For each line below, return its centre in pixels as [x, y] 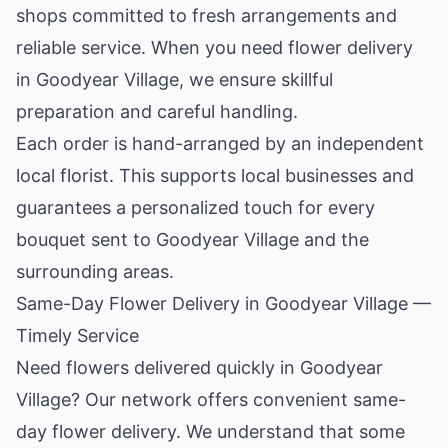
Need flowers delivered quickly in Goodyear [199, 367]
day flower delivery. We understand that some [210, 431]
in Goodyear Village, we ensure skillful [174, 79]
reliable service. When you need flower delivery [214, 47]
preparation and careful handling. [157, 111]
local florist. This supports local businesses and [215, 175]
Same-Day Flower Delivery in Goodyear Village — [223, 303]
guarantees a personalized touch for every [195, 207]
